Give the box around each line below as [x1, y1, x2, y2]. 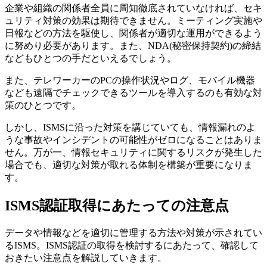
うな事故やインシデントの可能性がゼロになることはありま [5, 135, 262, 145]
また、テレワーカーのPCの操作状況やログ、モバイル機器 [5, 75, 255, 86]
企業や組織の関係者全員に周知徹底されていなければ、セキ [5, 3, 262, 14]
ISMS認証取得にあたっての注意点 [5, 198, 229, 214]
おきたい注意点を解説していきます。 [5, 253, 167, 263]
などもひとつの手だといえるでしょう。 [5, 53, 176, 64]
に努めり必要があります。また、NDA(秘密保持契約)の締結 [5, 41, 261, 51]
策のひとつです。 [5, 100, 81, 111]
